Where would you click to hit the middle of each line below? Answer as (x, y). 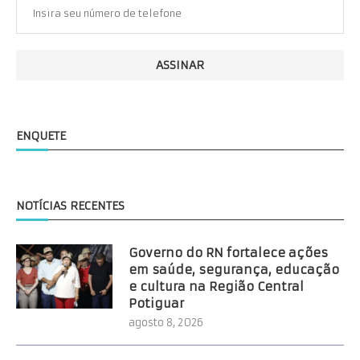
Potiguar (156, 303)
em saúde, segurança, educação (234, 269)
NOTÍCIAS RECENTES (70, 205)
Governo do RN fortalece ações (228, 252)
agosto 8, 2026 (166, 322)
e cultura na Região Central (216, 286)
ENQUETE (41, 135)
